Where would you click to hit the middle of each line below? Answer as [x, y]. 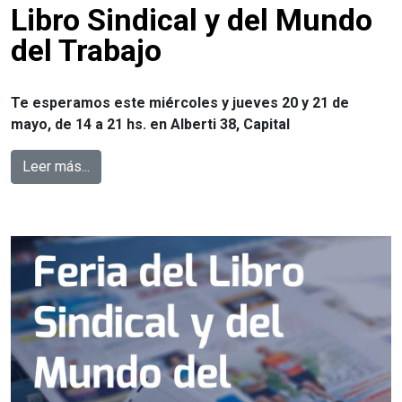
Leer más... [56, 166]
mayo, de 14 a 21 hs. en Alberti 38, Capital [150, 124]
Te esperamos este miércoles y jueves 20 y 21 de [180, 102]
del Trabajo [86, 50]
